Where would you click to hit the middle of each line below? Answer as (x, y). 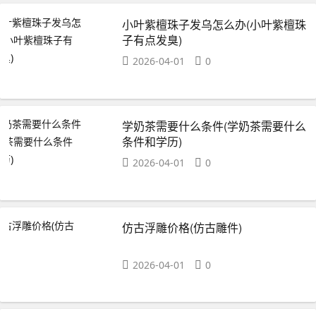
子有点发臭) (152, 39)
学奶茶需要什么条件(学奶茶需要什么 (214, 126)
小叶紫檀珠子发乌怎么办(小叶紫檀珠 (214, 24)
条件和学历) (152, 142)
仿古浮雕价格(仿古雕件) (182, 228)
